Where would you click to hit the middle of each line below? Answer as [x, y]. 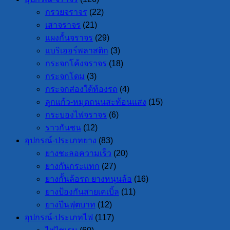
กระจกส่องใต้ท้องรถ [81, 89]
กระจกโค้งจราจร [76, 63]
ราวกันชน [63, 128]
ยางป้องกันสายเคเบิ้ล [82, 192]
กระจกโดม [65, 76]
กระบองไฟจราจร [76, 115]
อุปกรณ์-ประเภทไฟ [59, 217]
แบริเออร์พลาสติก [77, 51]
